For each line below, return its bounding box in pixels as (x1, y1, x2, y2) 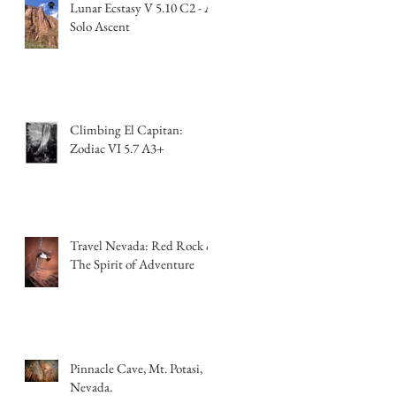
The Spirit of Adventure (70, 255, 194, 272)
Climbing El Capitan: (70, 120, 183, 138)
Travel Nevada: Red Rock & (70, 236, 216, 254)
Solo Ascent (70, 17, 130, 34)
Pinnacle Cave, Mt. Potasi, (70, 359, 202, 377)
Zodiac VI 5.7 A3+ (70, 139, 164, 156)
